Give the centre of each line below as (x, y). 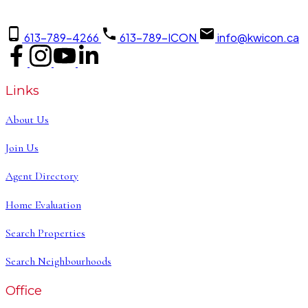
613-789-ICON (158, 37)
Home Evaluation (43, 205)
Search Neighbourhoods (58, 262)
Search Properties (45, 233)
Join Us (22, 148)
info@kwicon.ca (258, 37)
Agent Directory (42, 176)
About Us (27, 119)
